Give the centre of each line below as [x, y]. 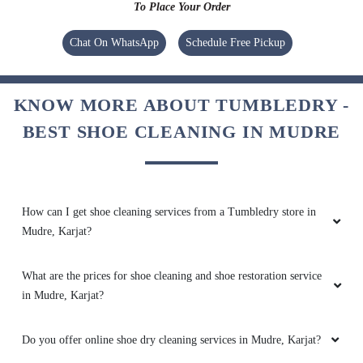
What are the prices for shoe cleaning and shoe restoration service [172, 276]
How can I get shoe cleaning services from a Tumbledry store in [169, 212]
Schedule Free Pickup [235, 43]
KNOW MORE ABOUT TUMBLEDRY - [181, 105]
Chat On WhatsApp [114, 43]
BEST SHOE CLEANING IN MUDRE [181, 132]
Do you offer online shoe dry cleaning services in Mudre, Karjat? [171, 340]
